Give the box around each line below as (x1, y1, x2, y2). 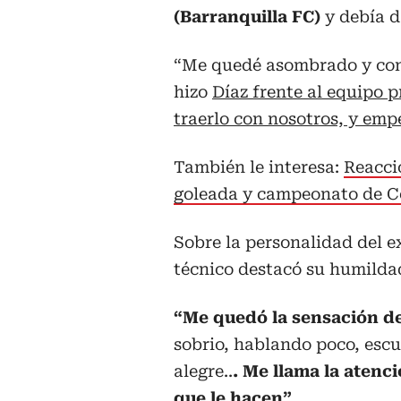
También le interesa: (174, 158, 344, 177)
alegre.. (174, 362, 233, 381)
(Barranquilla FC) (174, 7, 325, 27)
